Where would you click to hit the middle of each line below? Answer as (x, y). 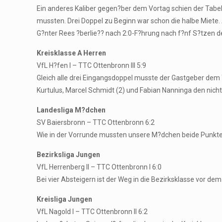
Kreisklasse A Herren (72, 53)
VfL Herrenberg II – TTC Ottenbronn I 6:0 (99, 167)
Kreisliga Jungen (65, 199)
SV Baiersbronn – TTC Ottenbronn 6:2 (96, 122)
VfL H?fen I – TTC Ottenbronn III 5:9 (92, 65)
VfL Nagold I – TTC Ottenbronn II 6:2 (92, 212)
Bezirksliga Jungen (69, 155)
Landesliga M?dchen (71, 110)
